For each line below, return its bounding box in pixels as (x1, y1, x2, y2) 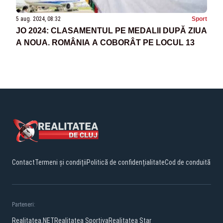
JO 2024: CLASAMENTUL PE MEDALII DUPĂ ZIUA (16, 26, 207, 35)
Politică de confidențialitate (87, 158, 165, 166)
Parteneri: (12, 201, 35, 208)
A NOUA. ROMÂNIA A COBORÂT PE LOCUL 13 (16, 38, 195, 47)
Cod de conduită (165, 158, 211, 166)
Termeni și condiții (35, 158, 87, 166)
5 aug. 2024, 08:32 (16, 15, 61, 22)
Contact (12, 158, 35, 166)
